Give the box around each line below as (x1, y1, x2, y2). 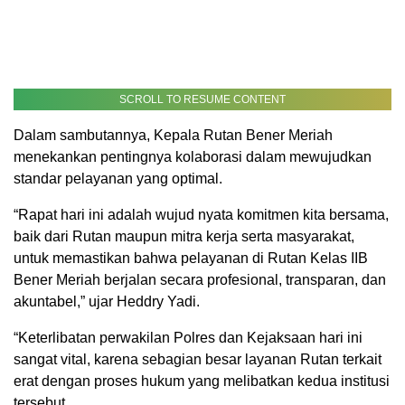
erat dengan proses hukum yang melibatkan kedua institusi (14, 373, 390, 390)
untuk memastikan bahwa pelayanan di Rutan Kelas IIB (14, 250, 368, 267)
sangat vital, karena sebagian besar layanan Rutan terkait (14, 352, 381, 368)
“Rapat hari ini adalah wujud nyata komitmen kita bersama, (14, 207, 389, 223)
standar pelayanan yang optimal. (14, 171, 222, 187)
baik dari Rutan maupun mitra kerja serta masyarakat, (14, 229, 354, 245)
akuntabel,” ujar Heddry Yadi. (14, 294, 200, 310)
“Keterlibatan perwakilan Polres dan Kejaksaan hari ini (14, 330, 363, 346)
